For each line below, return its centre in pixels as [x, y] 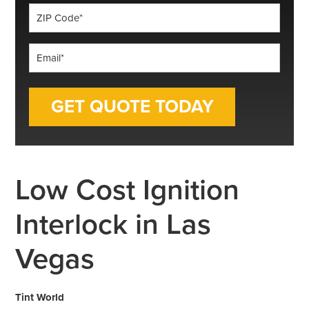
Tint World [40, 297]
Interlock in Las [113, 224]
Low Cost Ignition [128, 190]
